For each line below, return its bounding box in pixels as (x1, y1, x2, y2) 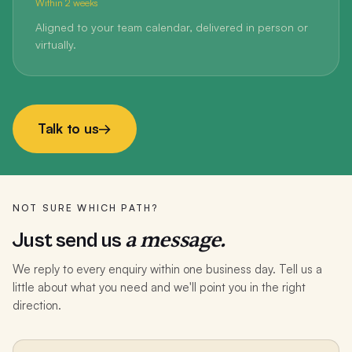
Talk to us (38, 120, 99, 137)
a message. (124, 227, 225, 253)
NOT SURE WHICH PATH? (13, 202, 159, 214)
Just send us (13, 229, 125, 252)
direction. (13, 298, 61, 313)
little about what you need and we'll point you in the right (13, 280, 306, 295)
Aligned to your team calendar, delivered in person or (35, 20, 308, 34)
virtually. (35, 38, 76, 51)
